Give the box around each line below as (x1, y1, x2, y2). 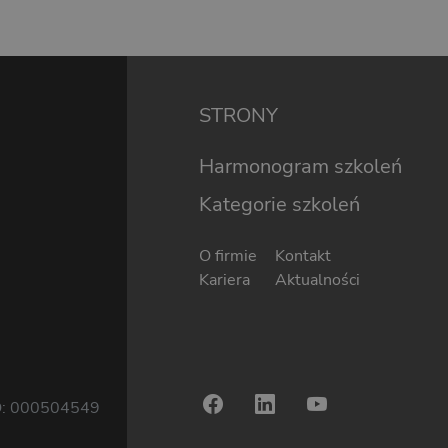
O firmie (199, 244, 257, 267)
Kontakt (274, 244, 331, 267)
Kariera (199, 268, 250, 291)
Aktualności (274, 268, 360, 291)
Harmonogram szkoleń (199, 152, 402, 180)
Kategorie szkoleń (199, 190, 360, 218)
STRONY (199, 101, 278, 129)
